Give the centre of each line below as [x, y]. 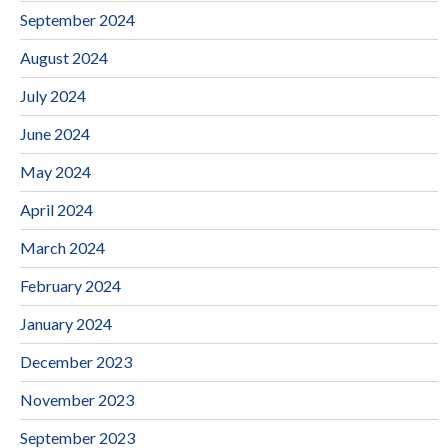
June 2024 [55, 133]
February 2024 [70, 285]
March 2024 [62, 247]
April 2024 [56, 209]
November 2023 [77, 399]
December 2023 [76, 361]
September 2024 [77, 19]
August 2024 [64, 57]
